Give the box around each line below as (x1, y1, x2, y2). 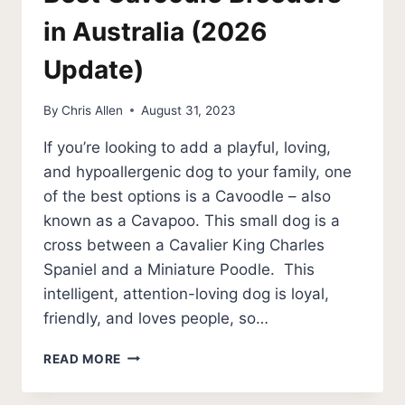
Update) (43, 54, 144, 86)
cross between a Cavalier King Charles (43, 235, 325, 254)
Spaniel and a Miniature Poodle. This (43, 259, 315, 278)
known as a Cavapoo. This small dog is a (43, 211, 340, 230)
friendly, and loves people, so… (43, 308, 268, 327)
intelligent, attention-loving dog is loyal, (43, 284, 329, 303)
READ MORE (43, 351, 122, 366)
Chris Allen (61, 102, 124, 118)
